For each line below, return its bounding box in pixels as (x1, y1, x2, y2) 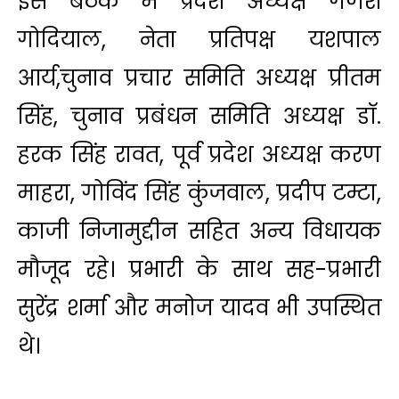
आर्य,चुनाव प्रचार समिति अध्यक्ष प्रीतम (18, 62, 381, 93)
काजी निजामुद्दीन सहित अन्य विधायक (18, 216, 381, 246)
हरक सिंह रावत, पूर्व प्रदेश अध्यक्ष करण (18, 139, 381, 169)
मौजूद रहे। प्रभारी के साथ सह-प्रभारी (18, 254, 381, 284)
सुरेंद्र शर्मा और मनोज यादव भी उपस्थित (18, 292, 381, 322)
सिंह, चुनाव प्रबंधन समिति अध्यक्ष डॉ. (18, 101, 381, 131)
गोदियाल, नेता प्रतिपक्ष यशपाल (18, 24, 381, 54)
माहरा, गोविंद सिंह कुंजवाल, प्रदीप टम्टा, (18, 177, 381, 208)
